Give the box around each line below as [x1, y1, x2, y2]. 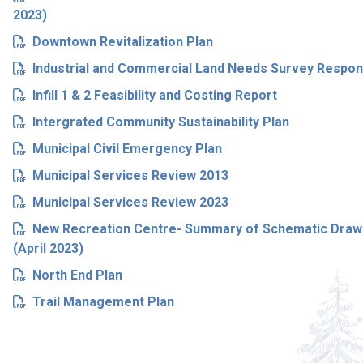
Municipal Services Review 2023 [32, 194, 228, 210]
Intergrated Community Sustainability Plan [32, 114, 289, 130]
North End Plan [32, 267, 122, 283]
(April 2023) [12, 241, 83, 256]
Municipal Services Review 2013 [32, 168, 228, 183]
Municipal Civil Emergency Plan [32, 141, 222, 156]
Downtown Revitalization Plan [32, 34, 213, 49]
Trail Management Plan [32, 294, 174, 310]
